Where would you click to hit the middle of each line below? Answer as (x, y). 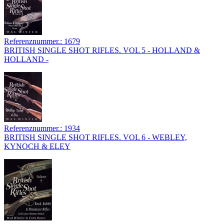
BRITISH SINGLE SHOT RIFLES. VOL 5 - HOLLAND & (102, 50)
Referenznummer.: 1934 (42, 128)
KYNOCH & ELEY (37, 146)
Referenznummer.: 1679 (42, 41)
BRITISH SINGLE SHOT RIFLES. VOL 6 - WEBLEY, (95, 137)
